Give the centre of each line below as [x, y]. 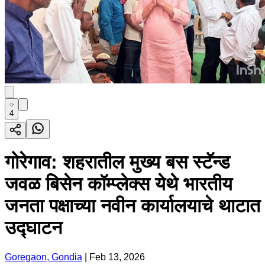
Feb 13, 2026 [117, 257]
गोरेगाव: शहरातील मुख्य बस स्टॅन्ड [117, 162]
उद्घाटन [33, 228]
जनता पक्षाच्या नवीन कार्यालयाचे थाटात [132, 206]
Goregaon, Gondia [43, 257]
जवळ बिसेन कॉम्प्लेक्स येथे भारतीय [119, 184]
